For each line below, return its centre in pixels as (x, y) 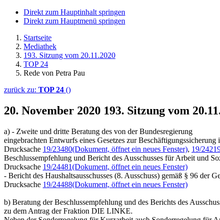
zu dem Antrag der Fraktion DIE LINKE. (68, 211)
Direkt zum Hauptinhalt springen (74, 12)
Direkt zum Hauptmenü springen (74, 21)
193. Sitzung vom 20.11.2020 (69, 55)
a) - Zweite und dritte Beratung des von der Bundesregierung (98, 131)
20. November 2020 (54, 110)
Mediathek (40, 46)
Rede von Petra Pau (54, 73)
